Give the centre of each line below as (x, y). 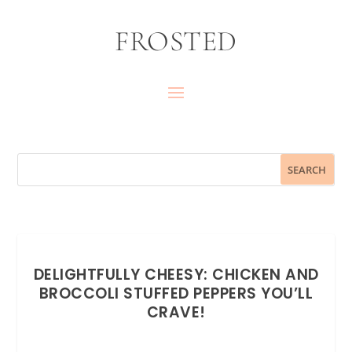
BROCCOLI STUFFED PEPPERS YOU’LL (176, 293)
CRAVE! (176, 312)
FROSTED (176, 41)
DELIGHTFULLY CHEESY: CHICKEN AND (176, 274)
